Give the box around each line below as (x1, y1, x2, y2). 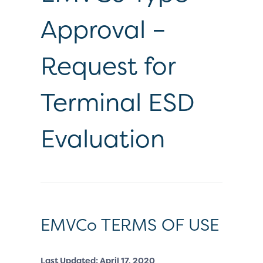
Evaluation (41, 122, 165, 155)
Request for (41, 49, 176, 82)
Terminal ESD (41, 85, 194, 119)
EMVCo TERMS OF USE (41, 214, 219, 236)
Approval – (41, 12, 166, 46)
